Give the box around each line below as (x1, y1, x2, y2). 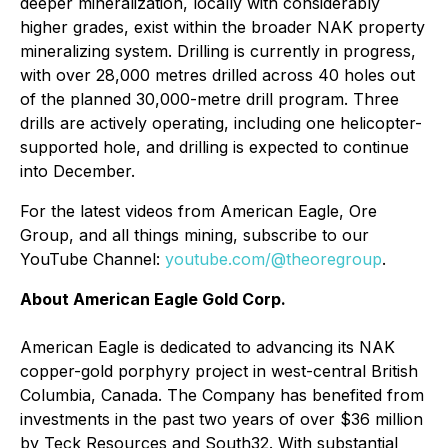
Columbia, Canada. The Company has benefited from (20, 385, 424, 405)
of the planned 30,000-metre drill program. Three (20, 89, 399, 109)
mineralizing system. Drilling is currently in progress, (20, 41, 416, 61)
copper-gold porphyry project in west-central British (20, 361, 418, 381)
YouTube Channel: (20, 249, 165, 269)
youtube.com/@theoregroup (165, 249, 382, 269)
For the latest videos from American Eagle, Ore (20, 201, 377, 221)
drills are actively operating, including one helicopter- (20, 113, 422, 133)
